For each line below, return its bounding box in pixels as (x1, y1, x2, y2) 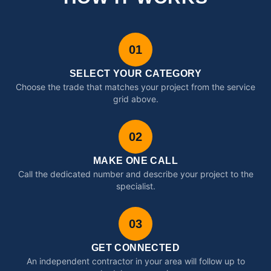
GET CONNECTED (91, 243, 180, 253)
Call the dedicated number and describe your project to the (18, 169, 253, 179)
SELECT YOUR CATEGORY (70, 68, 201, 79)
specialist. (116, 181, 155, 191)
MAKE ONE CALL (93, 155, 178, 166)
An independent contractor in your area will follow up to (26, 256, 245, 266)
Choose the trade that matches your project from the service (16, 82, 255, 92)
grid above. (113, 94, 158, 104)
